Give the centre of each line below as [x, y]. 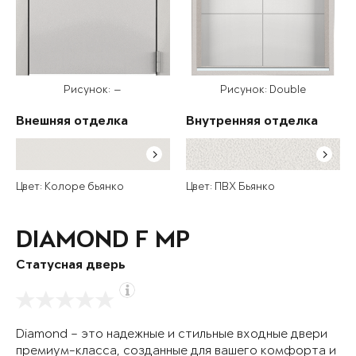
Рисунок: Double [263, 91]
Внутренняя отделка [252, 122]
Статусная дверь [71, 266]
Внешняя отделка [72, 122]
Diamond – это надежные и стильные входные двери [172, 335]
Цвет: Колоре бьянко [70, 188]
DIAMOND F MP [103, 242]
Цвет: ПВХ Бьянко [230, 188]
